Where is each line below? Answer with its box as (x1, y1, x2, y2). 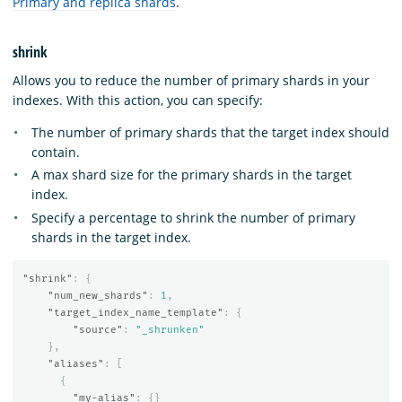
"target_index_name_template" (47, 307, 223, 319)
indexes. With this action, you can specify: (13, 91, 263, 109)
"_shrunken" (135, 324, 205, 336)
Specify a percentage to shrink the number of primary (31, 208, 355, 226)
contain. (31, 143, 80, 161)
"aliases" (47, 358, 104, 371)
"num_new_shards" (47, 290, 148, 302)
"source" (72, 324, 123, 336)
